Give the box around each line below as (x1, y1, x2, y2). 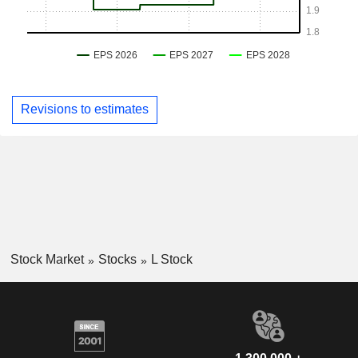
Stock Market (10, 252, 84, 266)
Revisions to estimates (21, 102, 149, 117)
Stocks (97, 252, 137, 266)
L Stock (150, 252, 193, 266)
